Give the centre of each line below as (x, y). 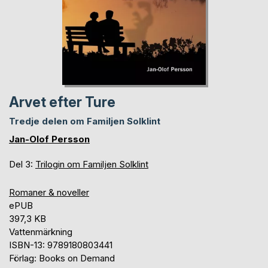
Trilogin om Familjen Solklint (92, 164)
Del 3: (22, 164)
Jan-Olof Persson (49, 139)
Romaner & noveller (49, 192)
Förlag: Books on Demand (62, 258)
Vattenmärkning (41, 232)
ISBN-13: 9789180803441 (61, 245)
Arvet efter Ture (62, 102)
